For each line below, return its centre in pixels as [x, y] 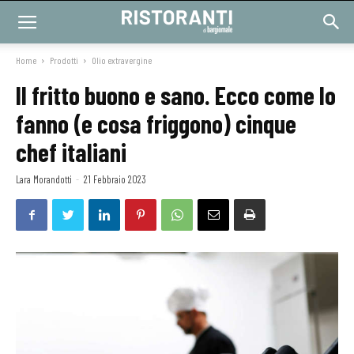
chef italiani [71, 152]
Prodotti [64, 60]
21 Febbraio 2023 [115, 179]
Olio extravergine [122, 60]
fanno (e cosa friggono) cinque [156, 123]
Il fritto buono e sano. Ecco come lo [176, 95]
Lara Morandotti [44, 179]
